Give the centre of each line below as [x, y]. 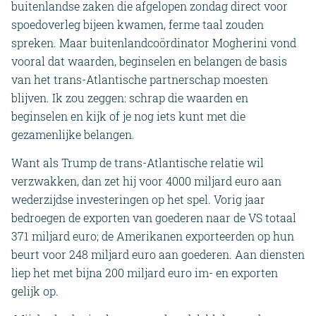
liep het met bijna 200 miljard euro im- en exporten [145, 272]
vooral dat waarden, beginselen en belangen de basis [149, 61]
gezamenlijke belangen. [73, 135]
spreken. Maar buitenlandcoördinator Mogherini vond [154, 43]
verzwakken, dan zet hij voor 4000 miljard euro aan [146, 181]
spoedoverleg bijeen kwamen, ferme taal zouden [138, 25]
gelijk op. [35, 291]
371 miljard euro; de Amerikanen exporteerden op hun [153, 236]
